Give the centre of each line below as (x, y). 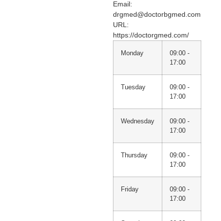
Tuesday (133, 87)
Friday (129, 189)
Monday (132, 53)
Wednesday (137, 121)
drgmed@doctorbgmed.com (157, 14)
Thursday (134, 155)
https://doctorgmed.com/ (151, 35)
